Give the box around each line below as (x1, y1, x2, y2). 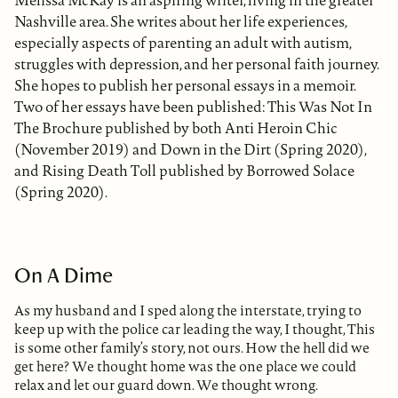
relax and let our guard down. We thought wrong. (14, 375, 318, 394)
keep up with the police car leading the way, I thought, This (14, 319, 375, 338)
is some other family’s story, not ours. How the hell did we (14, 338, 370, 357)
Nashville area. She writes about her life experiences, (14, 12, 346, 31)
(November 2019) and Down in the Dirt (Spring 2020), (14, 139, 366, 159)
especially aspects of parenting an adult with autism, (14, 33, 351, 52)
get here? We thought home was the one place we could (14, 356, 356, 376)
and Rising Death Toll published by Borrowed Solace (14, 161, 354, 180)
